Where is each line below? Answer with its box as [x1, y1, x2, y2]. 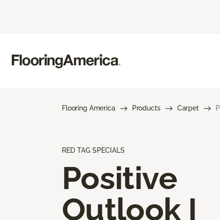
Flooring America [62, 104, 115, 112]
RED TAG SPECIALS [62, 146, 125, 154]
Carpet [177, 104, 199, 112]
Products [132, 104, 161, 112]
